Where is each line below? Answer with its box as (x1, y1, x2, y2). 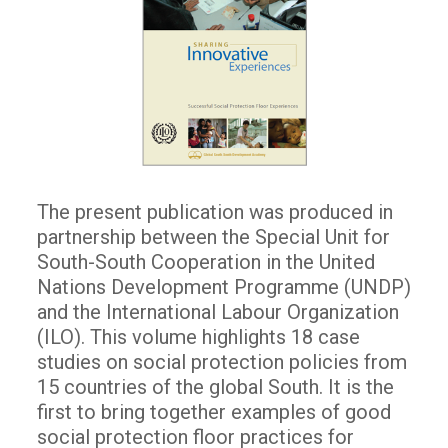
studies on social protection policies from (36, 349, 407, 374)
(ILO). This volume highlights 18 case (36, 324, 360, 349)
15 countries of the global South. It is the (36, 374, 394, 399)
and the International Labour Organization (36, 299, 399, 324)
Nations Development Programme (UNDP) (36, 274, 411, 299)
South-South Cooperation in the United (36, 249, 375, 274)
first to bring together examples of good (36, 399, 391, 424)
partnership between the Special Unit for (36, 224, 390, 249)
